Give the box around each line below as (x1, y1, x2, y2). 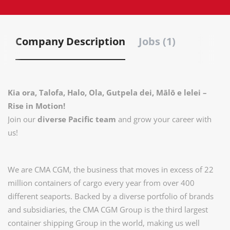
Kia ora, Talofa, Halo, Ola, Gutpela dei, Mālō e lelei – (8, 87, 207, 98)
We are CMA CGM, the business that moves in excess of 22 (8, 164, 214, 175)
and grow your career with (116, 114, 212, 124)
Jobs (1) (139, 34, 176, 48)
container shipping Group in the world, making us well (8, 218, 200, 228)
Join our (8, 114, 37, 124)
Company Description (15, 34, 125, 48)
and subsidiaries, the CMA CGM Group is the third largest (8, 204, 208, 215)
